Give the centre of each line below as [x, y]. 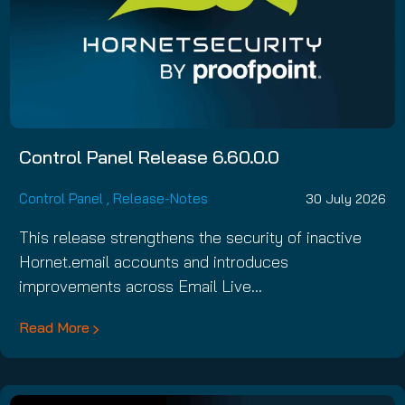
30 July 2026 [346, 198]
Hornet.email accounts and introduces [154, 262]
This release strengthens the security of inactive [190, 238]
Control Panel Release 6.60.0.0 [149, 157]
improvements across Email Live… [141, 287]
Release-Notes [160, 199]
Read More [54, 328]
